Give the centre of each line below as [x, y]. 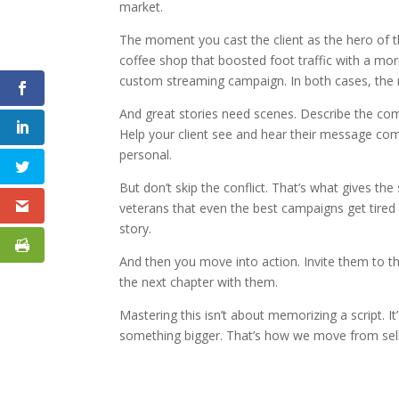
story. [136, 228]
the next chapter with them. [199, 281]
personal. [146, 154]
